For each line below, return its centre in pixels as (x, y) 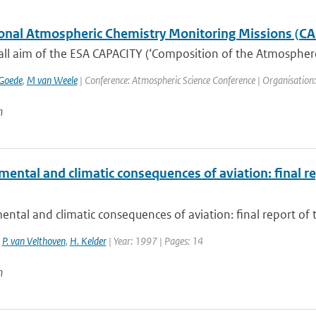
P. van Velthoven (34, 241)
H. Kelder (88, 241)
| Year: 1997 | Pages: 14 (154, 241)
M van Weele (52, 80)
